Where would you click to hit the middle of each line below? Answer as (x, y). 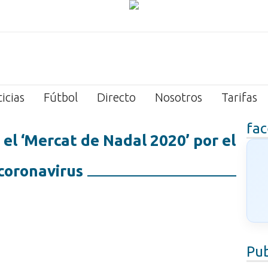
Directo (116, 97)
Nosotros (179, 97)
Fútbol (61, 97)
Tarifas (239, 97)
